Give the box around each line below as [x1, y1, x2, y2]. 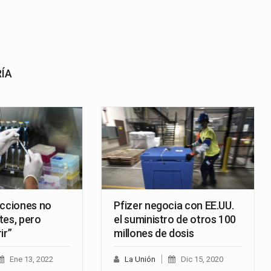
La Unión [125, 254, 156, 264]
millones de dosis [114, 226, 194, 240]
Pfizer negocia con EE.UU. [114, 198, 234, 212]
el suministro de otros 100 [114, 212, 237, 226]
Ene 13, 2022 [9, 254, 53, 264]
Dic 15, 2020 [181, 254, 224, 264]
